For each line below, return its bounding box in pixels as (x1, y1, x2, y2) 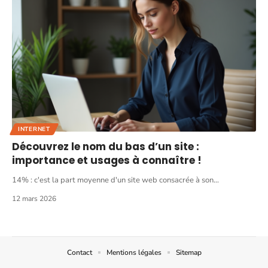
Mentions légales (106, 247, 162, 257)
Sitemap (175, 247, 202, 257)
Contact (66, 247, 92, 257)
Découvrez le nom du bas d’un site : (12, 139, 199, 154)
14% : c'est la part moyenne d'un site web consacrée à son (12, 174, 214, 185)
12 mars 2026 (12, 193, 56, 203)
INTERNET (18, 124, 50, 133)
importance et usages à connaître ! (12, 153, 202, 167)
